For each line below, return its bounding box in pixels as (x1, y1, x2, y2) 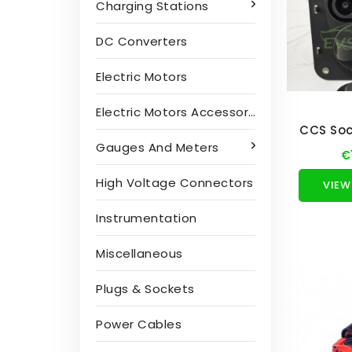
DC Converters (96, 33, 188, 49)
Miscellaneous (96, 245, 183, 262)
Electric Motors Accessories (96, 104, 248, 120)
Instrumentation (96, 210, 197, 226)
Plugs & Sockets (96, 280, 195, 297)
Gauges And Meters (96, 139, 219, 156)
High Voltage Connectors (96, 174, 254, 191)
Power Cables (96, 316, 181, 332)
